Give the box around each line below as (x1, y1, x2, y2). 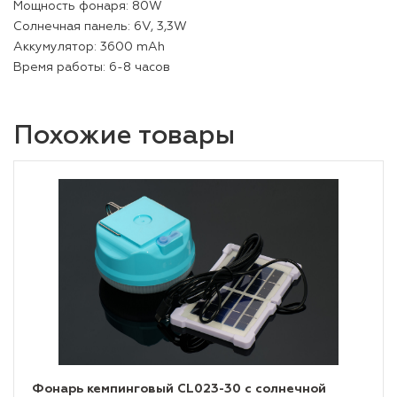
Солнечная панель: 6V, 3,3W (13, 20, 187, 33)
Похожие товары (13, 123, 235, 150)
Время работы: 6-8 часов (13, 61, 170, 74)
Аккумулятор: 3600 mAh (13, 41, 165, 53)
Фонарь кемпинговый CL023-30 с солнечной (32, 383, 326, 395)
